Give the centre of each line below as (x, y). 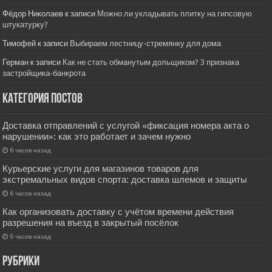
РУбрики (21, 262)
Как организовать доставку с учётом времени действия (118, 212)
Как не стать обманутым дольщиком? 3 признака (151, 63)
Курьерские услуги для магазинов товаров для (101, 169)
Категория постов (43, 100)
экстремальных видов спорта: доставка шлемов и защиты (125, 180)
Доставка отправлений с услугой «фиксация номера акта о (126, 126)
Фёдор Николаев (33, 14)
